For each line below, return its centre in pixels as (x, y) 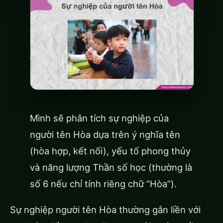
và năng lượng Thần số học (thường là (111, 167)
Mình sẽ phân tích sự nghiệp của (99, 118)
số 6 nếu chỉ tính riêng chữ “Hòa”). (103, 184)
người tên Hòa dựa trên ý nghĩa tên (105, 135)
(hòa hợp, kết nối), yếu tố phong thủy (110, 151)
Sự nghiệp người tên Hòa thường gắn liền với (105, 209)
